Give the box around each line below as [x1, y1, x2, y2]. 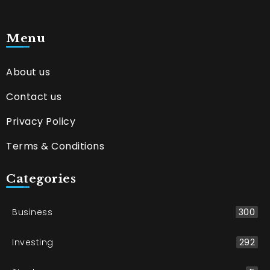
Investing [12, 236, 54, 248]
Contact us [6, 89, 61, 104]
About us [6, 64, 50, 79]
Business [12, 206, 52, 218]
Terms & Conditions [6, 139, 104, 153]
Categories [6, 171, 76, 186]
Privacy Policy [6, 114, 75, 128]
